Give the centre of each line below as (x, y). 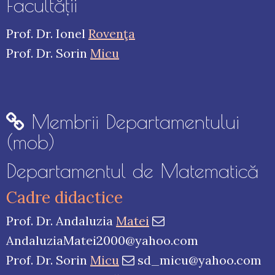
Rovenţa (112, 34)
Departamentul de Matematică (132, 171)
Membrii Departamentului (132, 122)
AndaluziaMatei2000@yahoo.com (102, 241)
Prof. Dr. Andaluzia (61, 221)
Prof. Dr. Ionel (47, 34)
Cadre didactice (64, 198)
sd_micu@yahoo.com (198, 260)
